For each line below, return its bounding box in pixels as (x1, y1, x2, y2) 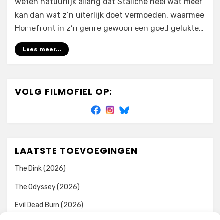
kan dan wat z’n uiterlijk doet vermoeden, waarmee (15, 10, 204, 20)
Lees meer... (22, 46, 61, 53)
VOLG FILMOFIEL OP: (15, 85, 112, 98)
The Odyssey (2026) (15, 183, 80, 191)
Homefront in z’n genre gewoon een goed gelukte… (15, 24, 204, 33)
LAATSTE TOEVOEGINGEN (15, 144, 137, 157)
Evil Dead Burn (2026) (15, 201, 83, 209)
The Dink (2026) (15, 165, 66, 173)
